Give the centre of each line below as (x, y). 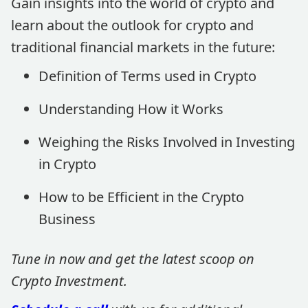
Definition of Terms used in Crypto (147, 76)
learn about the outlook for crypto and (132, 25)
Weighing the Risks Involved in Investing (167, 142)
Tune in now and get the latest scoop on (133, 259)
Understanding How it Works (131, 109)
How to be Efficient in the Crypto (141, 197)
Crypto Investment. (69, 281)
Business (67, 219)
